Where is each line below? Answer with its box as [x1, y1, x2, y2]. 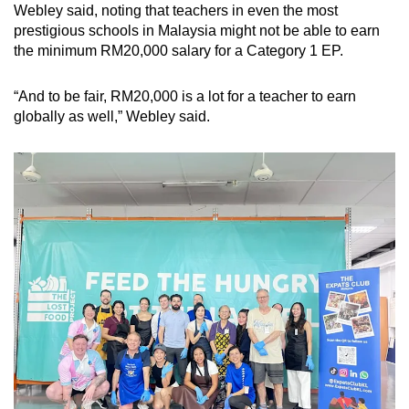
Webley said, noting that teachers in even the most [14, 3, 338, 19]
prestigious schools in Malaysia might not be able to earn [14, 23, 380, 39]
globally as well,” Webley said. [14, 109, 210, 125]
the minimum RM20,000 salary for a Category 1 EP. [14, 43, 343, 59]
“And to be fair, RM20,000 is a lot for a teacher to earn [14, 89, 356, 105]
